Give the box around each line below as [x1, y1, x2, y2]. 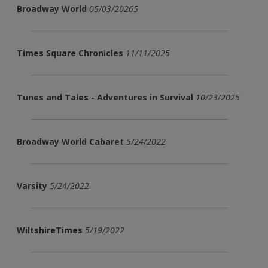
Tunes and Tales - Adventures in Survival [17, 91, 193, 103]
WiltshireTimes [17, 224, 83, 236]
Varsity [17, 179, 47, 191]
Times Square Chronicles [17, 47, 123, 59]
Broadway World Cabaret [17, 135, 124, 147]
